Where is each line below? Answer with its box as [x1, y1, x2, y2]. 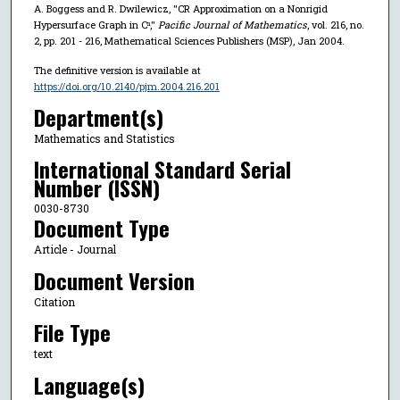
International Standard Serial [33, 153, 291, 186]
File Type [33, 316, 111, 349]
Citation [33, 294, 75, 309]
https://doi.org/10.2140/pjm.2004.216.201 [33, 79, 220, 94]
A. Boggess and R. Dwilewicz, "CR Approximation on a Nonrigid [33, 2, 328, 16]
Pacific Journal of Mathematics [157, 18, 306, 32]
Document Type [33, 212, 170, 245]
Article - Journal [33, 242, 116, 257]
